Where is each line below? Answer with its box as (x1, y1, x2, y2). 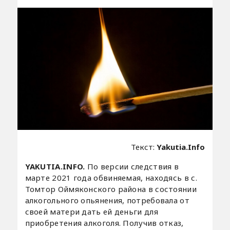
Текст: (131, 141, 157, 152)
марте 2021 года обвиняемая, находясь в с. (25, 172, 197, 183)
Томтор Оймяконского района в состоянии (25, 183, 197, 194)
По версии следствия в (87, 161, 179, 171)
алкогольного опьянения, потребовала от (25, 195, 189, 205)
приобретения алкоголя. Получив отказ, (25, 217, 184, 228)
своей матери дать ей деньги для (25, 206, 158, 217)
